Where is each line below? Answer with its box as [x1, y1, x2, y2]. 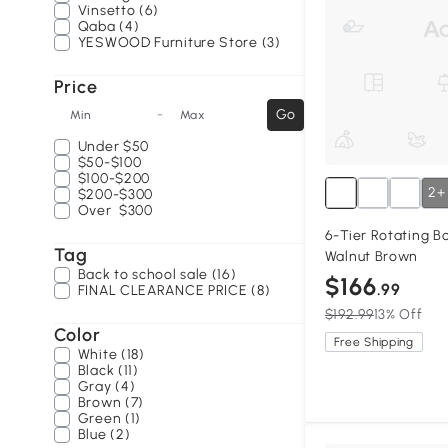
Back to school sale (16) [77, 266, 237, 283]
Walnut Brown [324, 248, 419, 266]
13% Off [373, 306, 423, 324]
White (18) [77, 346, 145, 363]
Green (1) [77, 410, 142, 427]
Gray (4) [77, 378, 136, 395]
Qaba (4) [77, 18, 140, 35]
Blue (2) [77, 426, 131, 443]
